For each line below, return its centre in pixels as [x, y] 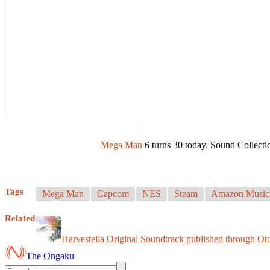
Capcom [113, 193]
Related [20, 218]
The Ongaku [50, 256]
